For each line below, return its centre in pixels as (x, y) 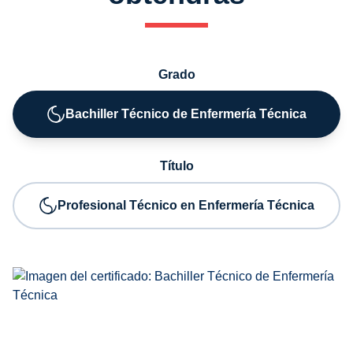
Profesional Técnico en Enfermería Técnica (186, 205)
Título (176, 166)
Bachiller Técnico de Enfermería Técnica (186, 114)
